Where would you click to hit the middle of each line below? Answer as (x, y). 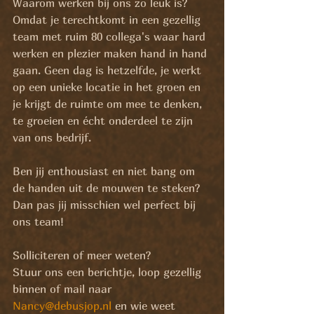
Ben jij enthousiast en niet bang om (105, 171)
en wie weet (145, 306)
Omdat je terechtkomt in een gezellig (108, 20)
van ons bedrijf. (52, 137)
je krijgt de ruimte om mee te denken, (109, 104)
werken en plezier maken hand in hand (111, 53)
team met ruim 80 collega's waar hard (111, 36)
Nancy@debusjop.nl (62, 306)
